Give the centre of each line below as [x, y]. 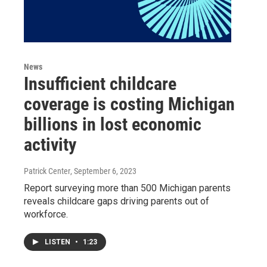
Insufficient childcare [100, 84]
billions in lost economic [113, 125]
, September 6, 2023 [103, 171]
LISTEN [58, 242]
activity [50, 145]
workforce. [46, 215]
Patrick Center [47, 171]
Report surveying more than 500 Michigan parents [127, 188]
